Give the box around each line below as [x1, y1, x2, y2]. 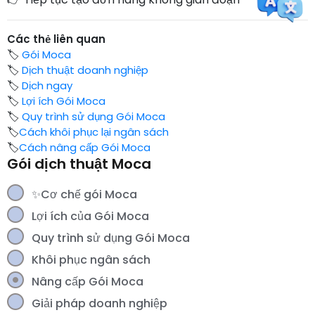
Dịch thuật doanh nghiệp [22, 63, 148, 77]
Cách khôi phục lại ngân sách [19, 124, 169, 139]
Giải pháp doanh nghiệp [32, 295, 167, 311]
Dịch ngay [22, 78, 72, 93]
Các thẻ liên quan [7, 32, 105, 46]
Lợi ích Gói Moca [22, 94, 105, 108]
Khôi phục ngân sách [32, 252, 150, 268]
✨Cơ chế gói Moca [32, 186, 137, 202]
